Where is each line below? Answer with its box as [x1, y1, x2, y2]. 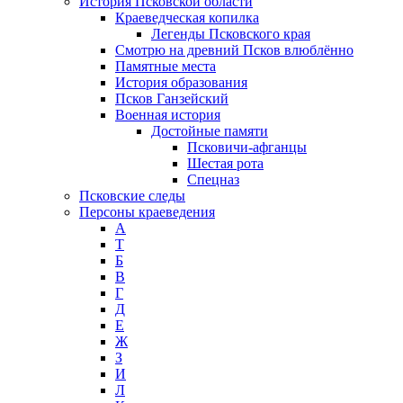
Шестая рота [187, 155, 264, 171]
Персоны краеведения [79, 203, 215, 219]
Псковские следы [79, 187, 185, 203]
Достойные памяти [151, 122, 268, 139]
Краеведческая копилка [115, 9, 259, 25]
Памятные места [115, 58, 216, 74]
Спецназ [187, 171, 239, 187]
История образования [115, 74, 247, 90]
